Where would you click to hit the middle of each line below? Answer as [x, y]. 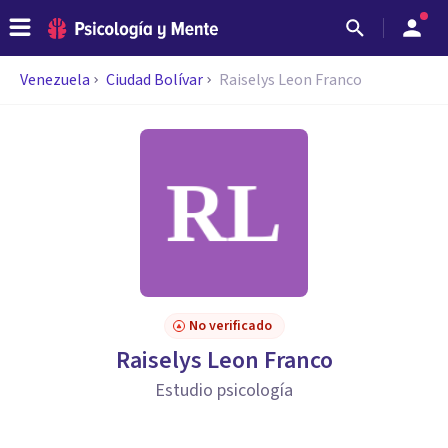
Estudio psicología [224, 390]
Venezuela [55, 80]
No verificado [230, 326]
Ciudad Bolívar [154, 80]
